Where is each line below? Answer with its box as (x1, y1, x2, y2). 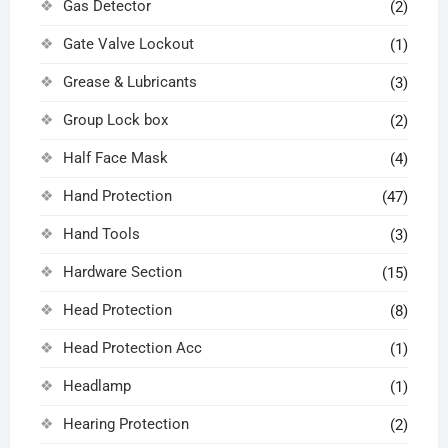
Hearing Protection (62, 415, 189, 434)
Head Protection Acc (62, 339, 202, 358)
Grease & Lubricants (62, 73, 197, 92)
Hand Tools (62, 225, 140, 244)
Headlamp (62, 377, 131, 396)
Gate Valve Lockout (62, 35, 194, 54)
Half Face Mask (62, 149, 168, 168)
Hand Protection (62, 187, 172, 206)
